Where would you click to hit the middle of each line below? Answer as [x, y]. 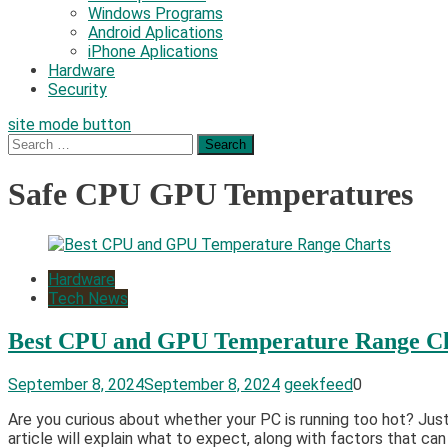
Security [77, 89]
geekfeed [318, 384]
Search [31, 142]
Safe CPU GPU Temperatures [210, 194]
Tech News [88, 298]
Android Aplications [155, 32]
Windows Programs [155, 13]
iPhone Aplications [153, 51]
